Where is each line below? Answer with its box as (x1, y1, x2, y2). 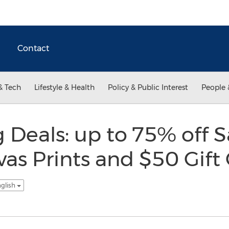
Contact (17, 43, 49, 53)
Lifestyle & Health (34, 83, 95, 92)
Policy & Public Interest (108, 83, 188, 92)
